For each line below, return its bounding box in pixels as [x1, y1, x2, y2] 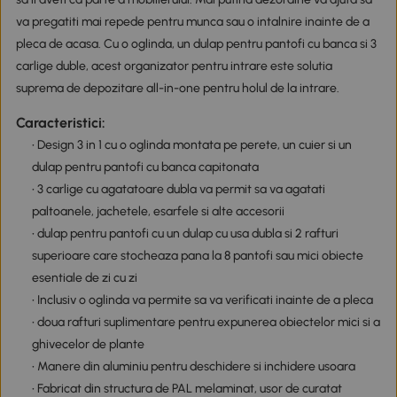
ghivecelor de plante [31, 337, 144, 353]
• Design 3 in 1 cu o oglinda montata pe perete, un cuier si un [31, 137, 352, 153]
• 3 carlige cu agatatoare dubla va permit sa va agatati [31, 182, 325, 198]
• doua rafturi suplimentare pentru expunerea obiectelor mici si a [31, 315, 380, 331]
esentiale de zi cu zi [31, 270, 137, 286]
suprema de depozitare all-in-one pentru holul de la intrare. [15, 81, 339, 97]
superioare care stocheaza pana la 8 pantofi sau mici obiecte [31, 248, 363, 264]
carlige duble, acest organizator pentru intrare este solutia [15, 58, 332, 74]
